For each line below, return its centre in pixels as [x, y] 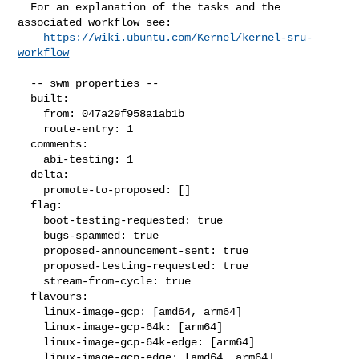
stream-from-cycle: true [31, 281]
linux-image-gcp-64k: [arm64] [31, 327]
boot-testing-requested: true [31, 220]
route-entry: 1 [31, 129]
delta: [24, 174]
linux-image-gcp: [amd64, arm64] [31, 311]
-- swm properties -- [24, 83]
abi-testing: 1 [31, 159]
